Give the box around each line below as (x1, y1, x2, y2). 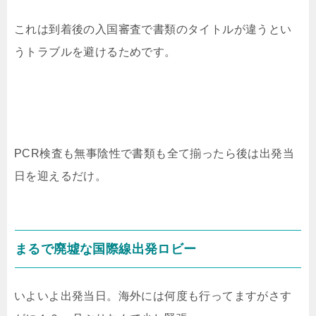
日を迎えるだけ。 (14, 170, 107, 182)
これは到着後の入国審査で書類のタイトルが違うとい (14, 23, 292, 35)
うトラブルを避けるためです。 (14, 46, 176, 58)
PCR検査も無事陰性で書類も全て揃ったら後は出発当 (14, 147, 294, 159)
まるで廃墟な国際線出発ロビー (15, 242, 197, 256)
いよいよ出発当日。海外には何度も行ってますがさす (14, 290, 292, 302)
